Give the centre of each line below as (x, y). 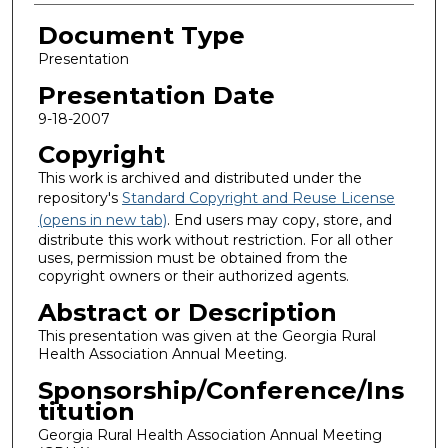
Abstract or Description (187, 312)
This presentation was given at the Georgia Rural (206, 335)
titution (86, 411)
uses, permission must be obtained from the (192, 258)
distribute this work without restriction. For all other (215, 240)
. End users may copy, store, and (279, 220)
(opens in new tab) (102, 220)
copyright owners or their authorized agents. (193, 276)
